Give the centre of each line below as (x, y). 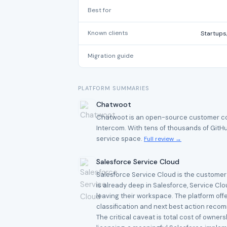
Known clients (108, 33)
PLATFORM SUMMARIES (114, 88)
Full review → (163, 139)
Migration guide (110, 56)
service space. (120, 139)
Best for (100, 10)
